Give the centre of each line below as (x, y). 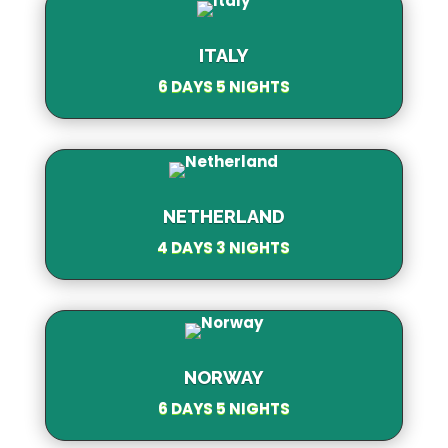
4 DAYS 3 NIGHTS (224, 247)
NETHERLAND (223, 216)
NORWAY (224, 377)
